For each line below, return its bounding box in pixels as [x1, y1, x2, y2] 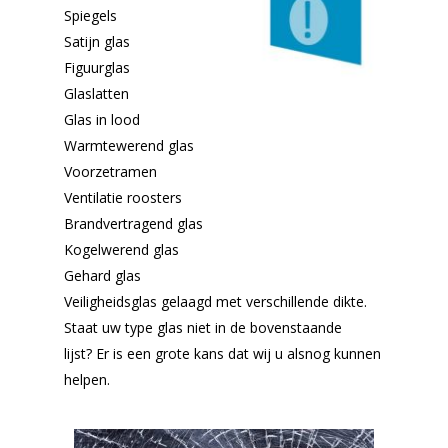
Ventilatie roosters [64, 187, 182, 207]
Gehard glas [64, 265, 141, 285]
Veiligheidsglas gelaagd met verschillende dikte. [64, 291, 367, 311]
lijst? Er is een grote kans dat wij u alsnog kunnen [64, 343, 381, 363]
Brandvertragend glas [64, 213, 203, 233]
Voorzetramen [64, 161, 157, 181]
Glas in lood [64, 109, 140, 129]
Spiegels [64, 5, 117, 25]
